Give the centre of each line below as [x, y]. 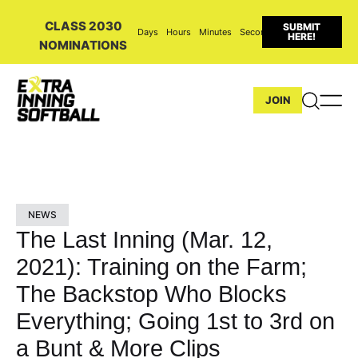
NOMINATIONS [84, 45]
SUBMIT [302, 27]
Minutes [215, 32]
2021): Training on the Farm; [161, 267]
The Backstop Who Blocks [151, 294]
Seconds [257, 32]
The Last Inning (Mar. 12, [144, 239]
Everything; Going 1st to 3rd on [175, 321]
